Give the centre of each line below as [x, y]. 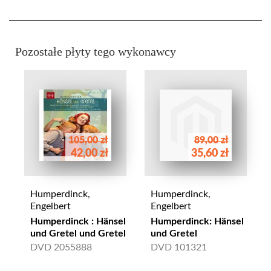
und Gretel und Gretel [78, 234]
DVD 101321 [179, 248]
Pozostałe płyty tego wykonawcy [96, 51]
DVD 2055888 [61, 248]
